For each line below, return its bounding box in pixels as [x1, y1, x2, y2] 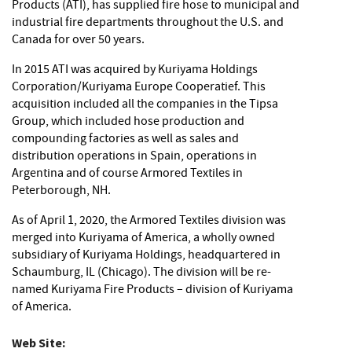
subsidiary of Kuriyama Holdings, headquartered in [11, 246, 280, 266]
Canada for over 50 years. [11, 31, 145, 51]
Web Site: [11, 334, 65, 350]
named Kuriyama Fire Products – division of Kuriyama [11, 280, 293, 301]
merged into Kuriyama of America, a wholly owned [11, 229, 275, 249]
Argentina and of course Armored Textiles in [11, 164, 243, 185]
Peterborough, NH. [11, 181, 111, 202]
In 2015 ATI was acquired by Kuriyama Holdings [11, 60, 258, 81]
